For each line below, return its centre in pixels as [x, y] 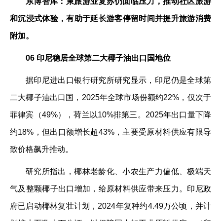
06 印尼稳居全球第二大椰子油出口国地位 [98, 58]
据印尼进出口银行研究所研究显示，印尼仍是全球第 [118, 80]
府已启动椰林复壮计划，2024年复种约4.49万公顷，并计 [110, 206]
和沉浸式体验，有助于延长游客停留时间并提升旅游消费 [110, 18]
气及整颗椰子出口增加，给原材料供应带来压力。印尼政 [110, 189]
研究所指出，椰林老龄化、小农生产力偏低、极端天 [118, 171]
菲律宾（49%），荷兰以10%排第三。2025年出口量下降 [110, 115]
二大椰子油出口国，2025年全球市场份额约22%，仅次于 [110, 97]
